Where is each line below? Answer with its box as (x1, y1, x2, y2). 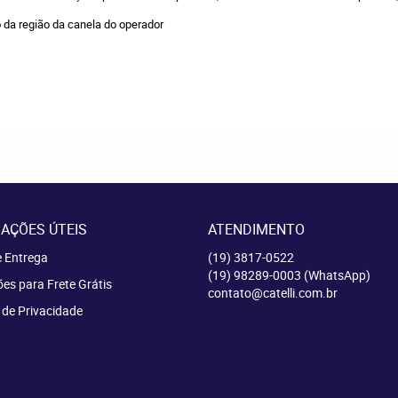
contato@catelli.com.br (208, 284, 338, 301)
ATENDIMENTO (208, 219, 305, 239)
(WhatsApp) (304, 267, 370, 283)
